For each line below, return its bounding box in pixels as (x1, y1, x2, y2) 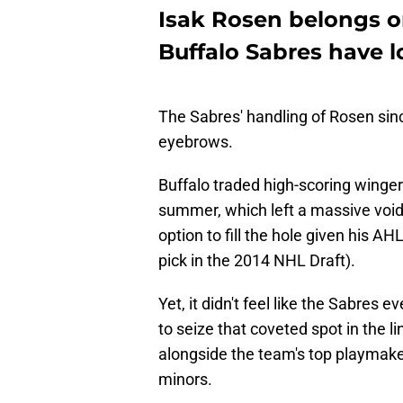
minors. (158, 370, 212, 390)
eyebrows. (158, 132, 233, 152)
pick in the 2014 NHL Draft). (158, 251, 355, 271)
